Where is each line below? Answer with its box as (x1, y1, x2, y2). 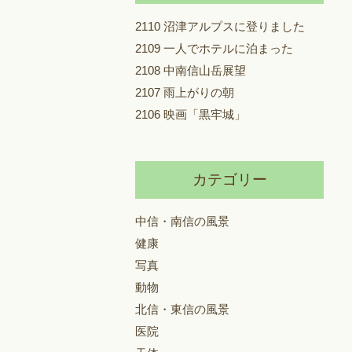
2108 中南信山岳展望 (135, 64, 246, 77)
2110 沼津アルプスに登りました (135, 20, 305, 33)
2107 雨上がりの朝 (135, 86, 234, 99)
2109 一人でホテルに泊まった (135, 42, 293, 55)
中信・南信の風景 (135, 214, 229, 228)
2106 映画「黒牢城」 (135, 108, 246, 121)
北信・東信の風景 (135, 302, 229, 316)
